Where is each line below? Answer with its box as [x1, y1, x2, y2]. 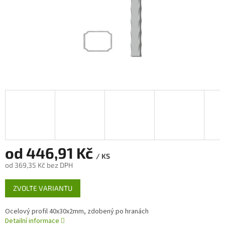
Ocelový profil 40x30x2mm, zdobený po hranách [5, 206, 149, 217]
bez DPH [45, 161, 73, 170]
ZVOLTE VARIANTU [13, 184, 72, 193]
